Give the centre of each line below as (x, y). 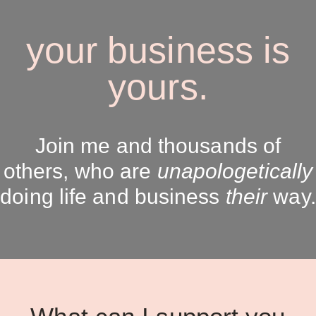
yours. (158, 86)
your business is (158, 50)
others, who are (80, 171)
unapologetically (235, 171)
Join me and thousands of (158, 145)
